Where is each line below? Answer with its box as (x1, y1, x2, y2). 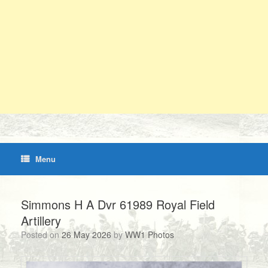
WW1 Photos (125, 229, 174, 240)
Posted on (26, 229, 62, 240)
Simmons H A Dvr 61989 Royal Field (21, 196, 215, 213)
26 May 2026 (62, 229, 111, 240)
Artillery (21, 212, 61, 229)
